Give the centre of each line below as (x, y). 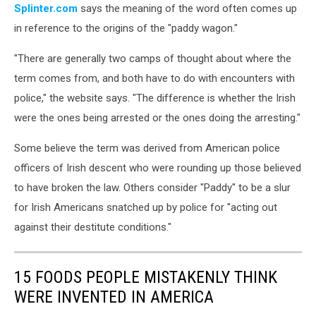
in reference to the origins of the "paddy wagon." (126, 29)
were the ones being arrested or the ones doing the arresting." (157, 118)
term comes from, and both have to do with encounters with (154, 79)
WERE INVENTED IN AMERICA (114, 297)
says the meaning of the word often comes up (187, 9)
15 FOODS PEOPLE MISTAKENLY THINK (146, 278)
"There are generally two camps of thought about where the (153, 59)
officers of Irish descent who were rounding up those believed (158, 168)
